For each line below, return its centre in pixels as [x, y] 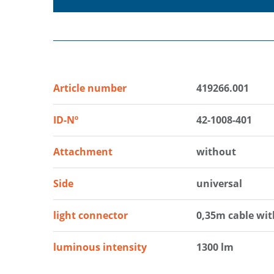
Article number [90, 88]
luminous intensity [100, 247]
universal [219, 184]
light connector [91, 216]
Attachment [83, 152]
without [216, 152]
